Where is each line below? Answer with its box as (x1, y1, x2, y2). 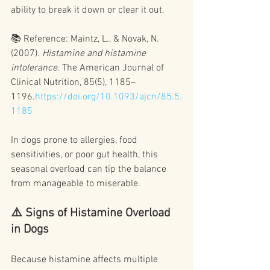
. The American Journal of (57, 62, 166, 75)
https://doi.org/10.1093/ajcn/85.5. (35, 91, 182, 104)
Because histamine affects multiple (11, 254, 160, 266)
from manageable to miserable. (11, 178, 140, 190)
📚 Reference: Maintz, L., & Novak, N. (11, 33, 162, 46)
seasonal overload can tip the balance (11, 163, 169, 176)
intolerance (11, 62, 57, 75)
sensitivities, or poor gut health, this (11, 149, 160, 162)
